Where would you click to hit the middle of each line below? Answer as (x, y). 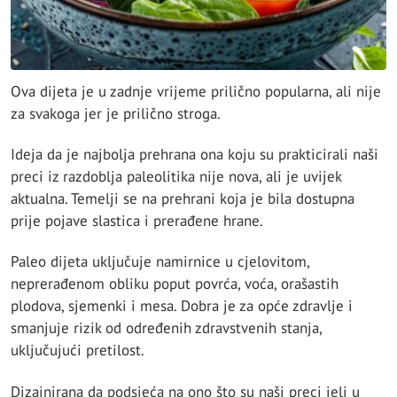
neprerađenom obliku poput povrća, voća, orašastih (175, 284)
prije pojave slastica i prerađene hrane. (137, 221)
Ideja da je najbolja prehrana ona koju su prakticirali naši (195, 155)
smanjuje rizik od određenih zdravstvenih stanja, (166, 328)
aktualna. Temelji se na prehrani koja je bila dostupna (183, 199)
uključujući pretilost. (78, 350)
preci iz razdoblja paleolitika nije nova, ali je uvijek (176, 177)
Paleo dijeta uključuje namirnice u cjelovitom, (160, 262)
